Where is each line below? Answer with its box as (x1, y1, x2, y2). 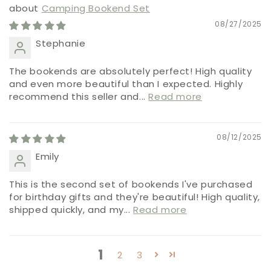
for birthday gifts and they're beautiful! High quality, (9, 191, 261, 204)
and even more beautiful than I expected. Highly (9, 77, 243, 91)
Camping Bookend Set (41, 2, 150, 15)
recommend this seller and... (9, 90, 149, 103)
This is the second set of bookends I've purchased (9, 178, 253, 191)
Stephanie (36, 37, 86, 50)
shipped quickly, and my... (9, 203, 134, 217)
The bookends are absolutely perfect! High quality (9, 65, 252, 78)
